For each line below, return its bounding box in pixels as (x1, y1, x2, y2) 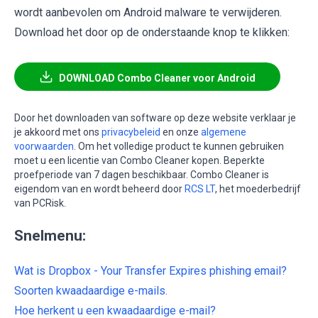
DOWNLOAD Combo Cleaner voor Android (59, 72, 256, 84)
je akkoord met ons (14, 126, 102, 138)
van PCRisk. (14, 197, 66, 209)
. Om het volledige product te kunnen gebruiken (74, 140, 284, 152)
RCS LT (185, 182, 215, 194)
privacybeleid (102, 126, 160, 138)
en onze (160, 126, 201, 138)
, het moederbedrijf (215, 182, 301, 194)
